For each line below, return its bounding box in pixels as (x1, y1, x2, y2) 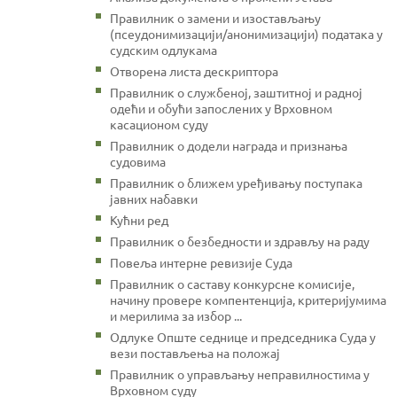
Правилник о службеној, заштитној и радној (110, 83, 362, 100)
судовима (110, 152, 166, 169)
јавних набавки (110, 190, 198, 206)
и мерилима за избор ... (110, 307, 242, 323)
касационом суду (110, 115, 208, 132)
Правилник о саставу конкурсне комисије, (110, 275, 354, 292)
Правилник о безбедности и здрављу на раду (110, 232, 370, 249)
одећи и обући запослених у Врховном (110, 99, 332, 116)
